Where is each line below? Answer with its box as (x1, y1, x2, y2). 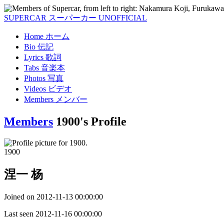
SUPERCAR (4, 13, 48, 22)
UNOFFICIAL (98, 13, 147, 22)
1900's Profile (56, 114, 126, 128)
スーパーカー (48, 13, 96, 22)
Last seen (4, 209, 35, 218)
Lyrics (24, 53, 43, 61)
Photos (24, 74, 45, 82)
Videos (24, 84, 46, 93)
